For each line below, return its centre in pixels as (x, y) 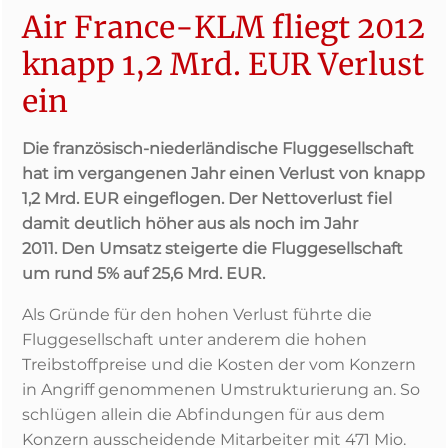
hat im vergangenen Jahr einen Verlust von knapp (223, 173)
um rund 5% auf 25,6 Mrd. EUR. (143, 273)
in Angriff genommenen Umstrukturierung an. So (221, 389)
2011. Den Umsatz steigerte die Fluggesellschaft (212, 248)
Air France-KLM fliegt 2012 (223, 27)
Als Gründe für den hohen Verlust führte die (197, 314)
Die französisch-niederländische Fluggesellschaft (218, 148)
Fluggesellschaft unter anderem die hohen (194, 339)
